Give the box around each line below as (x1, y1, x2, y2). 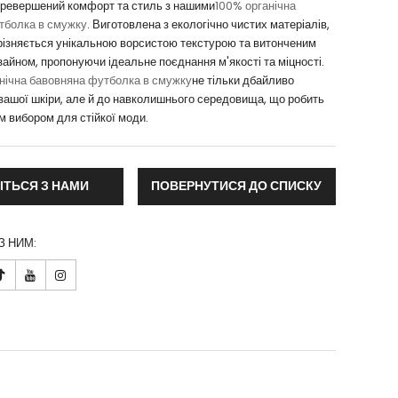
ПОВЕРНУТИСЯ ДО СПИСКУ (151, 177, 322, 195)
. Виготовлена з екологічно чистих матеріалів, (86, 16, 330, 34)
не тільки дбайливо (191, 72, 294, 90)
